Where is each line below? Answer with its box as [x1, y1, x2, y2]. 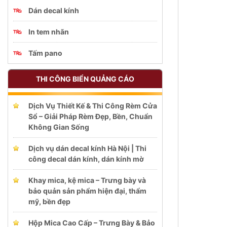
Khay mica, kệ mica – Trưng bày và [28, 175, 146, 184]
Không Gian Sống [28, 122, 89, 131]
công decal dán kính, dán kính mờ [28, 154, 144, 163]
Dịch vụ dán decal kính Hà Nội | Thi [28, 143, 146, 153]
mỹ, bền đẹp [28, 197, 70, 206]
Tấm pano [28, 48, 62, 57]
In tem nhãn [28, 27, 69, 36]
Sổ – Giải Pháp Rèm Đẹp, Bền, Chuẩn [28, 111, 153, 121]
